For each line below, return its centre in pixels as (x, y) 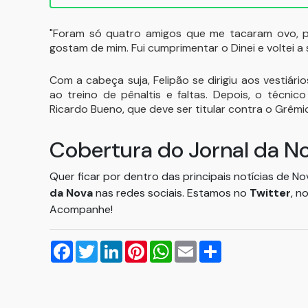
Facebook (98, 246)
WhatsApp (199, 246)
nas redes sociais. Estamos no (171, 193)
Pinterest (170, 246)
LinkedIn (142, 246)
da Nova (71, 193)
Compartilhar (254, 246)
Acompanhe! (81, 209)
